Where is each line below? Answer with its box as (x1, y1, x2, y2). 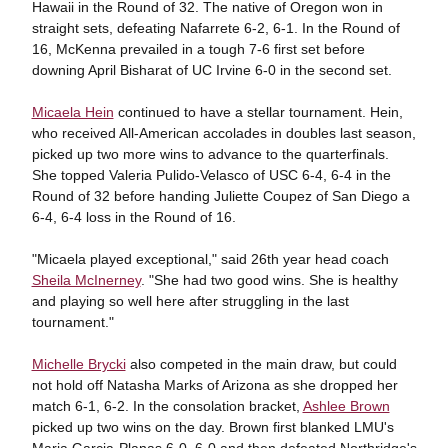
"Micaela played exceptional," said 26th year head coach (31, 251, 389, 267)
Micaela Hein (31, 104, 114, 120)
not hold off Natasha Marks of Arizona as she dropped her (31, 377, 398, 393)
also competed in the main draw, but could (125, 356, 397, 372)
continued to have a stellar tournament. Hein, (113, 104, 403, 120)
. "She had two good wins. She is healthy (140, 272, 398, 288)
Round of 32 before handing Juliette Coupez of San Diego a (31, 188, 410, 204)
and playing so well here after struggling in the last (31, 293, 349, 309)
